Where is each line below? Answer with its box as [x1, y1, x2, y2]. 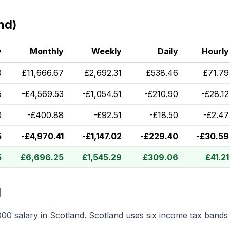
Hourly [202, 46, 229, 56]
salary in [12, 210, 50, 220]
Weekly [91, 46, 122, 56]
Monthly [30, 46, 64, 56]
